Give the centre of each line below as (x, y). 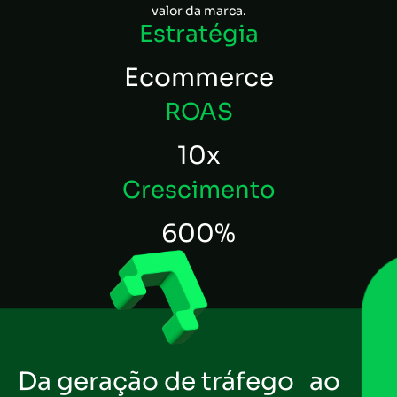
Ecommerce (198, 78)
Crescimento (198, 191)
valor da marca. (198, 11)
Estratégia (198, 35)
